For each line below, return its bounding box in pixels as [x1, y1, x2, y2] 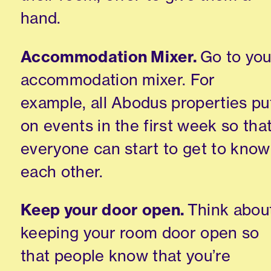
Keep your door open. [21, 200, 185, 220]
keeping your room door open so [21, 223, 260, 243]
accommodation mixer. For [21, 69, 215, 90]
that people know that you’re [21, 246, 230, 266]
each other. [21, 161, 103, 181]
